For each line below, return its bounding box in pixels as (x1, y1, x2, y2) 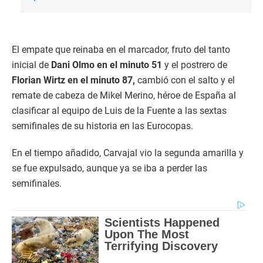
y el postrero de (162, 59, 227, 70)
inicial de (12, 59, 51, 70)
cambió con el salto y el (135, 74, 235, 86)
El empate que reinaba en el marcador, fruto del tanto (12, 43, 230, 55)
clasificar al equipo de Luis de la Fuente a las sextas (12, 104, 227, 116)
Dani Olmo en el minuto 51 (51, 59, 162, 70)
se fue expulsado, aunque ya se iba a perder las (12, 162, 207, 174)
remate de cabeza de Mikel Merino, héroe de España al (12, 89, 236, 101)
